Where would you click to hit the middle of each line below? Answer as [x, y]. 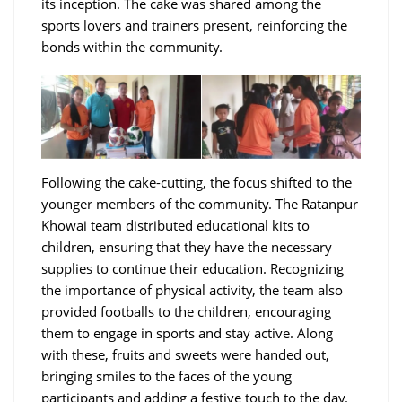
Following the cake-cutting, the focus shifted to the [197, 182]
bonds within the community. [132, 46]
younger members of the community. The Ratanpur [200, 203]
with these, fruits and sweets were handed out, [185, 354]
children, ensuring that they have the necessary [187, 246]
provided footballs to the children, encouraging [186, 311]
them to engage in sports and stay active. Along [187, 332]
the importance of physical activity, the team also [192, 289]
